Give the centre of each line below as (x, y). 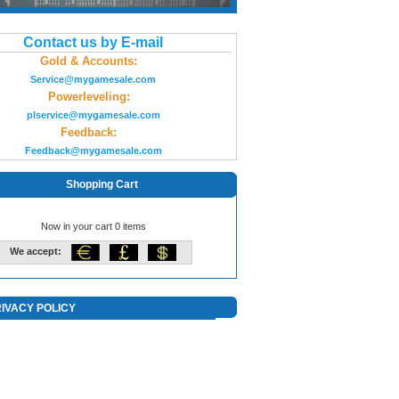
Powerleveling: (89, 97)
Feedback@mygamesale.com (93, 151)
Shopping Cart (102, 184)
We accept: (36, 252)
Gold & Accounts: (89, 61)
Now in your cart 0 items (93, 226)
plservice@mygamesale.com (93, 115)
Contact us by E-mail (93, 42)
